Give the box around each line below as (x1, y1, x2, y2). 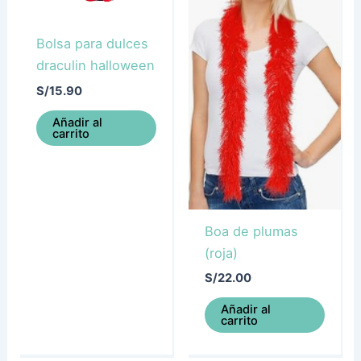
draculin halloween (35, 57, 155, 74)
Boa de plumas (204, 222, 298, 239)
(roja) (204, 244, 238, 261)
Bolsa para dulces (35, 35, 148, 52)
